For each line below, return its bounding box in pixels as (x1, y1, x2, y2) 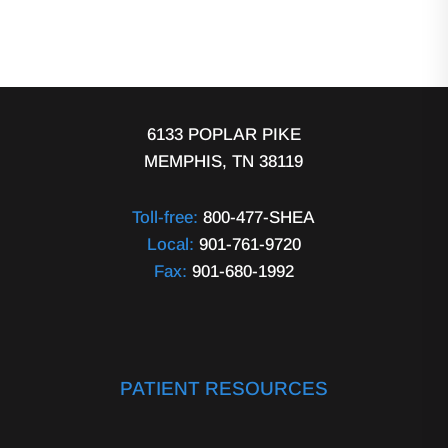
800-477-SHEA (198, 207, 316, 227)
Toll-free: (132, 207, 199, 227)
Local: (146, 234, 194, 254)
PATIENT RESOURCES (119, 377, 328, 399)
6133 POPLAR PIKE (146, 124, 301, 144)
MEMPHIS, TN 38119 (144, 151, 304, 171)
